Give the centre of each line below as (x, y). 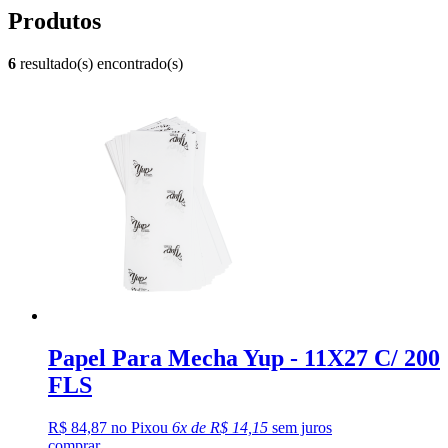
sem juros (300, 427)
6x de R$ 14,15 (220, 427)
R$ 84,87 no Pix (100, 427)
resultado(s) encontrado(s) (99, 63)
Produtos (54, 20)
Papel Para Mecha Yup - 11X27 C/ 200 (244, 357)
